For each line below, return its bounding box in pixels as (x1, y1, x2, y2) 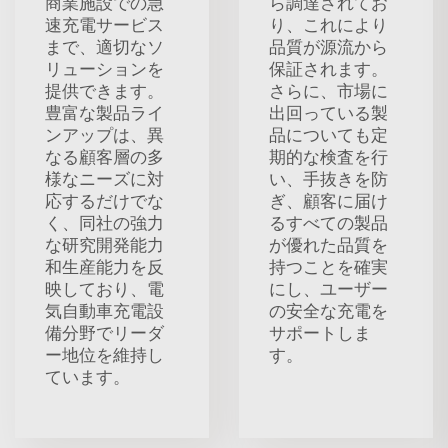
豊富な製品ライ (45, 102, 164, 123)
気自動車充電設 (45, 300, 164, 321)
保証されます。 (269, 58, 388, 79)
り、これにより (269, 14, 388, 35)
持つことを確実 (269, 256, 388, 277)
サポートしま (269, 322, 371, 343)
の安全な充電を (269, 300, 388, 321)
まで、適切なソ (45, 36, 164, 57)
